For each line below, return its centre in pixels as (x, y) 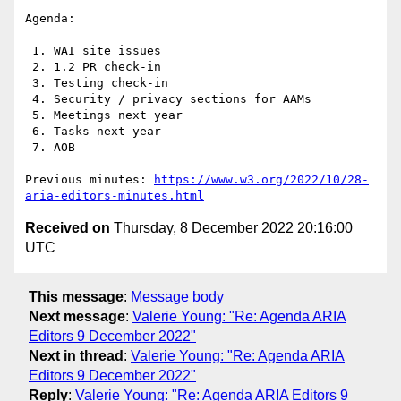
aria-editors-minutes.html (115, 196)
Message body (177, 296)
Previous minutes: (90, 180)
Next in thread (76, 355)
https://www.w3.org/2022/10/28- (261, 180)
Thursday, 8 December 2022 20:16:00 (231, 228)
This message (76, 296)
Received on (68, 228)
